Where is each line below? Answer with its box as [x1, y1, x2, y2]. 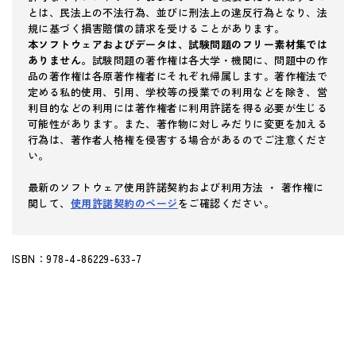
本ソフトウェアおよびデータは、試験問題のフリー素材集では [28, 36, 328, 52]
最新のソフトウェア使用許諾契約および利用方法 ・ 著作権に [28, 179, 324, 195]
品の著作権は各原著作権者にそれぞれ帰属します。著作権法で [28, 68, 328, 83]
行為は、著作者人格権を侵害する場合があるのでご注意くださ [28, 131, 328, 147]
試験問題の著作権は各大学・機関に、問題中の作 [91, 52, 328, 68]
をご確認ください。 [177, 195, 275, 211]
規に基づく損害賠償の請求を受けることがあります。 [28, 20, 285, 36]
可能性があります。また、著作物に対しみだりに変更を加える [28, 115, 328, 131]
